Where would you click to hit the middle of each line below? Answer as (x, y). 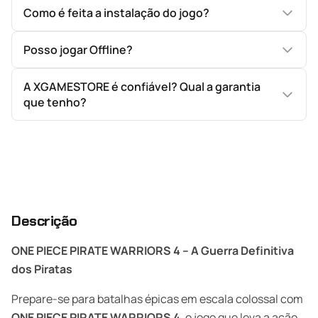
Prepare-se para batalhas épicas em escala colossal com (157, 299)
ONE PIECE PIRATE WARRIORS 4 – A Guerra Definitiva (153, 251)
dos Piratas (42, 269)
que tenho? (55, 102)
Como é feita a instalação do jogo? (116, 13)
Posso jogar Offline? (78, 50)
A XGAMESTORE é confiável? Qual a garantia (142, 87)
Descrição (44, 221)
